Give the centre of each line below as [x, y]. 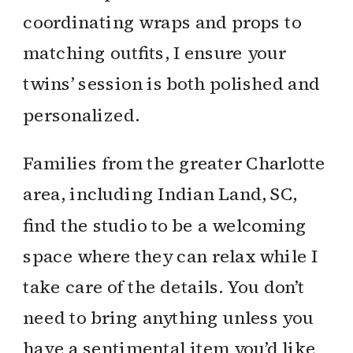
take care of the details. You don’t [164, 287]
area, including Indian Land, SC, [160, 195]
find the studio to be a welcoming [165, 225]
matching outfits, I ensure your [154, 53]
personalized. [81, 115]
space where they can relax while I [171, 256]
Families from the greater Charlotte [175, 163]
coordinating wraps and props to [162, 22]
